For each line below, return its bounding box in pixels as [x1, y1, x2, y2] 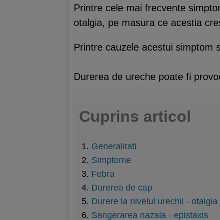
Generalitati [91, 141, 137, 151]
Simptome [91, 155, 131, 165]
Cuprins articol [79, 107, 191, 125]
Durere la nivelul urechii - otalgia [91, 196, 218, 206]
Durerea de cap [91, 183, 152, 192]
